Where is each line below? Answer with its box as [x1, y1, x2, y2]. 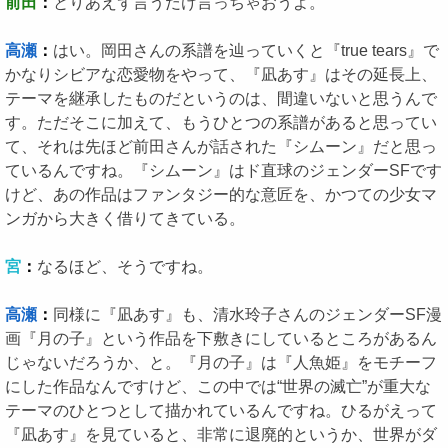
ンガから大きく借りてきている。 [5, 210, 245, 227]
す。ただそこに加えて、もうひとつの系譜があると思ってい [5, 114, 437, 131]
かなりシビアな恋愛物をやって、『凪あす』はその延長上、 [5, 66, 437, 83]
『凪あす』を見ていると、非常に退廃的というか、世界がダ [5, 426, 437, 443]
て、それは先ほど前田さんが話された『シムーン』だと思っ [5, 138, 437, 155]
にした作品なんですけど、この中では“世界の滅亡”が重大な [5, 378, 431, 395]
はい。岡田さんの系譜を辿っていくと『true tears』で [53, 42, 439, 59]
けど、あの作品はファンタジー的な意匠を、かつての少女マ [5, 186, 437, 203]
